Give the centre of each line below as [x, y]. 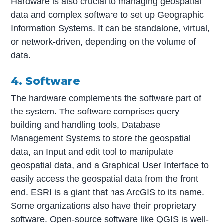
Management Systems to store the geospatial [101, 138]
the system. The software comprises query [95, 111]
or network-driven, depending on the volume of [104, 42]
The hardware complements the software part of [106, 98]
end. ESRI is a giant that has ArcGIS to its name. [108, 192]
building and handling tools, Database [86, 125]
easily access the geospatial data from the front [105, 178]
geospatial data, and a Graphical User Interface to [110, 165]
